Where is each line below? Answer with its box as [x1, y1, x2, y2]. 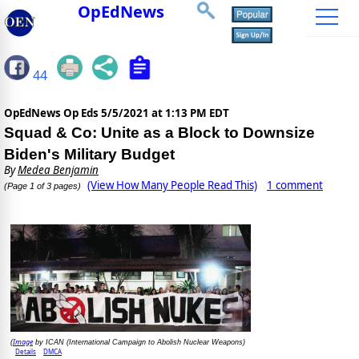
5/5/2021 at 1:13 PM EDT [101, 106, 229, 121]
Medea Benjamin [18, 163, 99, 178]
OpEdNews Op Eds [4, 106, 101, 121]
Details [15, 347, 36, 357]
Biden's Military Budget [4, 146, 175, 163]
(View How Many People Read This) [87, 178, 257, 193]
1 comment [267, 178, 323, 193]
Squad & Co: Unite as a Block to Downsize [4, 124, 315, 142]
